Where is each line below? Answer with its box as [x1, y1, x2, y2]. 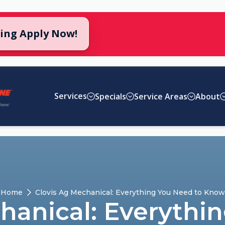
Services [54, 90, 87, 102]
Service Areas [134, 90, 188, 102]
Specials [95, 90, 127, 102]
